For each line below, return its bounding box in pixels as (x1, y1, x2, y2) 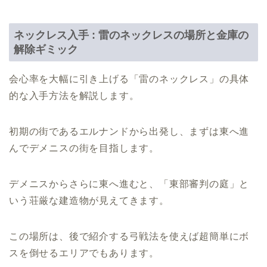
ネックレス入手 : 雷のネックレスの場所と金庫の (14, 28, 249, 41)
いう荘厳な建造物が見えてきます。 (9, 195, 169, 206)
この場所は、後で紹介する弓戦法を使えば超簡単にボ (9, 231, 250, 241)
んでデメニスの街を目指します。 (9, 142, 159, 153)
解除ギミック (14, 42, 78, 55)
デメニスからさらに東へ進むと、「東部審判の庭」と (9, 178, 250, 189)
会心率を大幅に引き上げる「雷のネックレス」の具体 (9, 73, 250, 84)
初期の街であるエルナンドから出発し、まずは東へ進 (9, 126, 250, 136)
